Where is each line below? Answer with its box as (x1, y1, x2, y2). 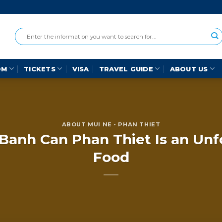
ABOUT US (169, 64, 208, 73)
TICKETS (24, 64, 56, 73)
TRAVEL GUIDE (99, 64, 153, 73)
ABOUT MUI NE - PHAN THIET (61, 121, 161, 128)
